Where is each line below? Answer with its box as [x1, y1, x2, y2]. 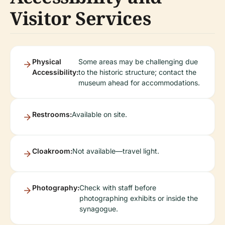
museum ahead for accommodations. [78, 78, 200, 87]
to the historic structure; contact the [78, 68, 196, 76]
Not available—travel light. [72, 147, 159, 155]
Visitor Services [10, 6, 151, 31]
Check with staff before [79, 183, 156, 192]
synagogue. [79, 204, 118, 213]
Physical [32, 57, 61, 66]
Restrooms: [32, 110, 72, 119]
